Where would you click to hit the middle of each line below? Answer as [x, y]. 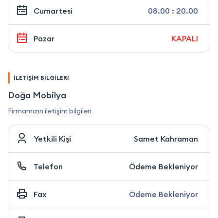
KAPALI [185, 39]
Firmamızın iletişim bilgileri [50, 111]
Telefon [48, 167]
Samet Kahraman [166, 139]
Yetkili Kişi [52, 139]
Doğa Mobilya [37, 95]
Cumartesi [53, 11]
